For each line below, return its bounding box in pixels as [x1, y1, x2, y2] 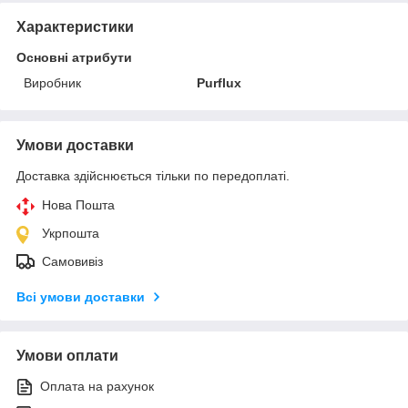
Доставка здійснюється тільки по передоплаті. [16, 168, 290, 183]
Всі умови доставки [16, 289, 145, 304]
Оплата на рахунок [40, 378, 154, 393]
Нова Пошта [42, 197, 115, 212]
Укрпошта [42, 225, 99, 240]
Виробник [24, 75, 81, 90]
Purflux [197, 75, 242, 90]
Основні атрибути [16, 49, 132, 65]
